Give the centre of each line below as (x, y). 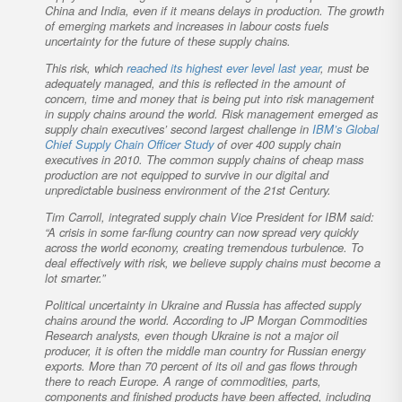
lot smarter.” (75, 277)
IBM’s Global (345, 128)
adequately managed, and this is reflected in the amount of (195, 83)
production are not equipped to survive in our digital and (187, 174)
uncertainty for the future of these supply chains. (168, 40)
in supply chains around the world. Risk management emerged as (211, 113)
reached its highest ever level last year (223, 67)
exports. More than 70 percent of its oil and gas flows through (201, 365)
